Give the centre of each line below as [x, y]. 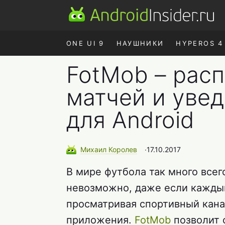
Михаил [94, 149]
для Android [130, 120]
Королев [123, 149]
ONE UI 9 [85, 43]
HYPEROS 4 [200, 43]
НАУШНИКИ [140, 43]
